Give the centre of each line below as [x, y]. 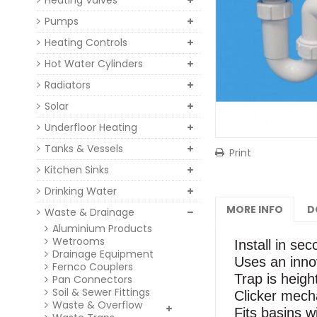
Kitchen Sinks [77, 170]
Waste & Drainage [90, 212]
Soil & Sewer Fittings [101, 292]
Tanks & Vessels [84, 149]
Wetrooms [79, 241]
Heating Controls [86, 42]
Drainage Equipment [103, 254]
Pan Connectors [92, 279]
